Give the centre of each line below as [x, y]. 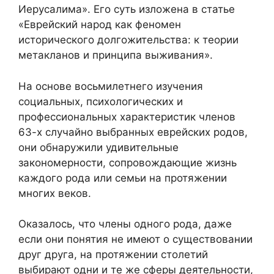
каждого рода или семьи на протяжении [123, 178]
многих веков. [55, 193]
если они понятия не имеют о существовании [135, 239]
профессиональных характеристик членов [127, 117]
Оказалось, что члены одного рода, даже [125, 224]
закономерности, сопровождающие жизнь [128, 162]
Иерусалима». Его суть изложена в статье [127, 9]
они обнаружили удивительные [98, 147]
